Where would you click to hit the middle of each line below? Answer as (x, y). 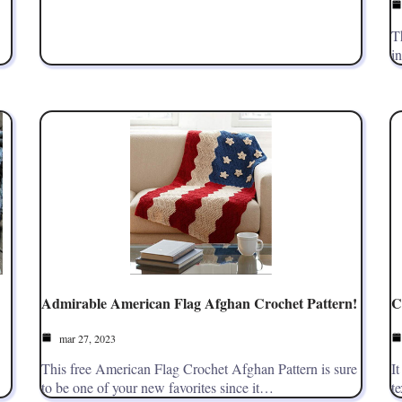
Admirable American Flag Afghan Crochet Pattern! (199, 302)
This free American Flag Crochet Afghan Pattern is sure (199, 368)
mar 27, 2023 (86, 338)
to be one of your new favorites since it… (157, 387)
